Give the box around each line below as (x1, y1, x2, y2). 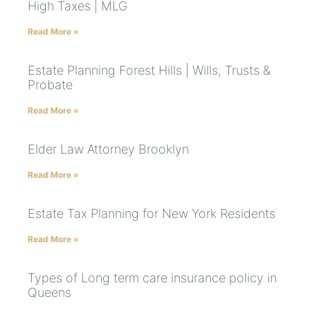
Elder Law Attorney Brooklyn (28, 142, 189, 157)
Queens (28, 285, 71, 300)
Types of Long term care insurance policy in (28, 271, 277, 286)
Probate (28, 77, 73, 93)
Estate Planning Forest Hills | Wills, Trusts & (28, 63, 271, 78)
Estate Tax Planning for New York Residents (28, 206, 275, 221)
